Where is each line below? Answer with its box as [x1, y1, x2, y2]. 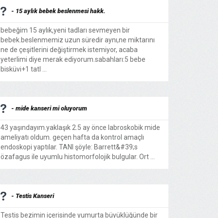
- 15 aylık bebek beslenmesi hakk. [11, 7, 106, 15]
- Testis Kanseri [11, 192, 54, 200]
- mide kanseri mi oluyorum [11, 105, 87, 112]
